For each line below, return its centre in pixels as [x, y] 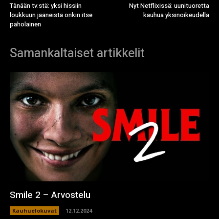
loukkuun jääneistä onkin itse [51, 15]
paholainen [25, 24]
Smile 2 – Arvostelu [50, 195]
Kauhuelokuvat [34, 211]
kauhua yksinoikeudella [176, 15]
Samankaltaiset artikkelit [77, 53]
